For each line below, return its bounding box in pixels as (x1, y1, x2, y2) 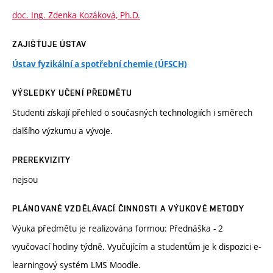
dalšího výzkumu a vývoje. (12, 125, 113, 137)
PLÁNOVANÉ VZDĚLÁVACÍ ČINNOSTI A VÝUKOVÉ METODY (12, 204, 245, 214)
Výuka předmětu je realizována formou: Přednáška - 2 (12, 222, 223, 235)
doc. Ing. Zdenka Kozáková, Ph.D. (12, 9, 140, 21)
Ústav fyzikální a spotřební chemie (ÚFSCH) (12, 58, 187, 70)
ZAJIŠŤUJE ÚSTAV (12, 39, 87, 49)
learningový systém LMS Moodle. (12, 259, 141, 271)
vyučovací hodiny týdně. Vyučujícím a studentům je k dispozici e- (12, 241, 261, 253)
